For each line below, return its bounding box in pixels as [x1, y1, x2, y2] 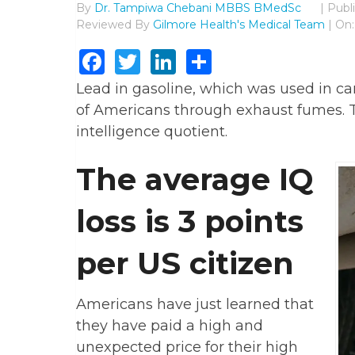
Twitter [140, 46, 231, 78]
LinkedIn [176, 46, 286, 78]
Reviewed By [76, 17, 153, 32]
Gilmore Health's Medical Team [153, 17, 325, 32]
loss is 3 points [76, 203, 303, 241]
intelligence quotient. [76, 123, 227, 141]
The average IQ [76, 161, 313, 199]
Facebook [105, 46, 227, 78]
